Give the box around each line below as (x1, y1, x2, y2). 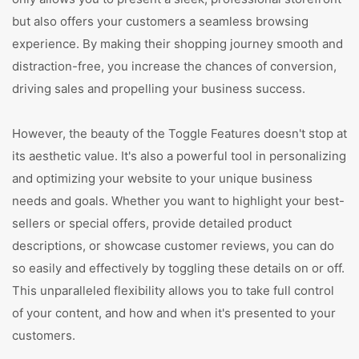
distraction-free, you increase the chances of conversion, (12, 58, 337, 74)
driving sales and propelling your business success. (12, 81, 305, 96)
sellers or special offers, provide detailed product (12, 216, 292, 231)
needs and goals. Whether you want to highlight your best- (12, 193, 345, 208)
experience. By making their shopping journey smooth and (12, 36, 343, 51)
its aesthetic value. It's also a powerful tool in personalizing (12, 148, 346, 163)
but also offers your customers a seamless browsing (12, 14, 309, 29)
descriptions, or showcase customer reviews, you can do (12, 238, 334, 253)
